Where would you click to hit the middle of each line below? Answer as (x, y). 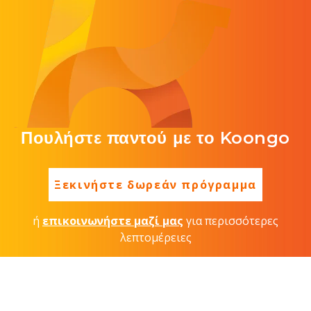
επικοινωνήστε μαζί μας (113, 220)
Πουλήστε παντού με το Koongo (155, 137)
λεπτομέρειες (155, 237)
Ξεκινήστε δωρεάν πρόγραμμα (155, 184)
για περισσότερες (231, 220)
